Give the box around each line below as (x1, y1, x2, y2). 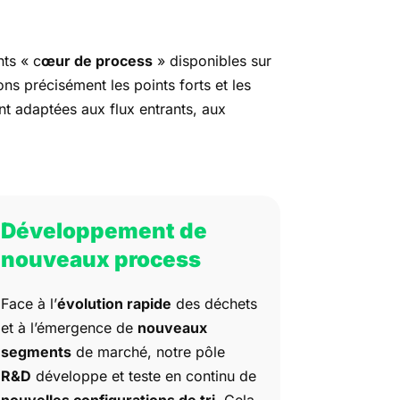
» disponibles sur (153, 51, 272, 70)
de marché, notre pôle (71, 342, 225, 361)
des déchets (171, 294, 257, 312)
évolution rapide (56, 294, 171, 312)
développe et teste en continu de (30, 366, 256, 385)
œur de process (41, 51, 154, 70)
